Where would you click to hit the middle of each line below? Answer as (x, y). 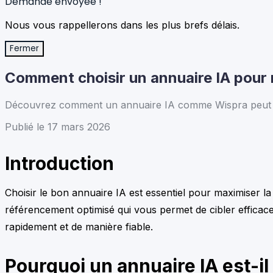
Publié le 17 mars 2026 (58, 126)
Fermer (24, 48)
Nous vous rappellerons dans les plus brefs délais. (122, 25)
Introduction (59, 163)
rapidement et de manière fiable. (79, 226)
